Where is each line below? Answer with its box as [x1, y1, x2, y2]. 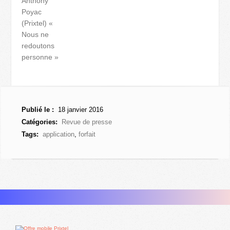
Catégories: [22, 118, 58, 126]
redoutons [22, 42, 55, 50]
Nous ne [22, 30, 49, 39]
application [43, 130, 75, 138]
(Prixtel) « [22, 19, 53, 27]
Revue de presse [62, 118, 112, 126]
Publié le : [22, 106, 54, 113]
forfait [79, 130, 96, 138]
